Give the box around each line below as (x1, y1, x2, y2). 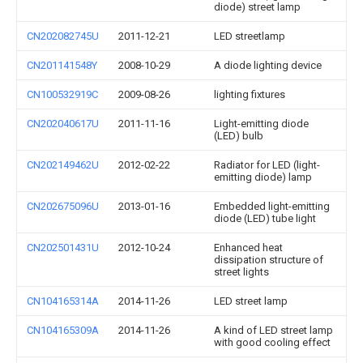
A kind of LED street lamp (214, 324, 333, 336)
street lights (214, 266, 269, 278)
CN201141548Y (27, 59, 97, 71)
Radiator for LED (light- (214, 159, 320, 171)
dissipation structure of (214, 254, 323, 266)
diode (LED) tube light (214, 212, 316, 224)
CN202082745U (27, 30, 99, 42)
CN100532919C (27, 88, 98, 100)
